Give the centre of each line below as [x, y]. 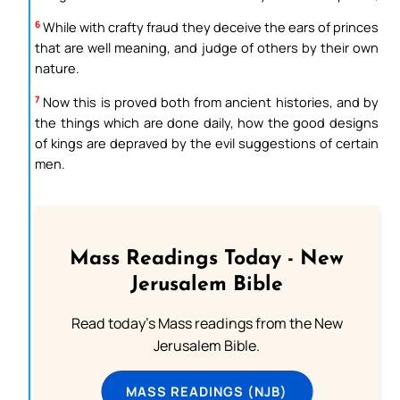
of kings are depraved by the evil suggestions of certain [207, 143]
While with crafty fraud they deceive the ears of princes [209, 27]
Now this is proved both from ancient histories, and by [209, 102]
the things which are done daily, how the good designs [207, 122]
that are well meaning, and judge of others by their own [207, 48]
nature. [57, 68]
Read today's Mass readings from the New [207, 324]
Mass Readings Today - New [207, 260]
